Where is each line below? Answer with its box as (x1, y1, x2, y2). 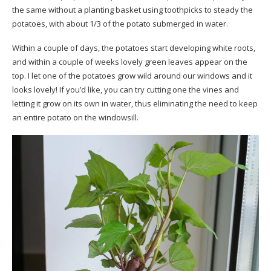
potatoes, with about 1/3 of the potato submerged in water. (12, 18, 230, 29)
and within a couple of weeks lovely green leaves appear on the (12, 56, 247, 67)
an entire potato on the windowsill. (12, 112, 139, 123)
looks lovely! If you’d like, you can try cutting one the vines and (12, 84, 239, 95)
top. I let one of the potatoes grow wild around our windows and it (12, 70, 252, 81)
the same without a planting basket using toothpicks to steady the (12, 4, 253, 15)
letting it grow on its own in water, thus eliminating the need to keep (12, 98, 258, 109)
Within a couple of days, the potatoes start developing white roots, (12, 42, 255, 53)
